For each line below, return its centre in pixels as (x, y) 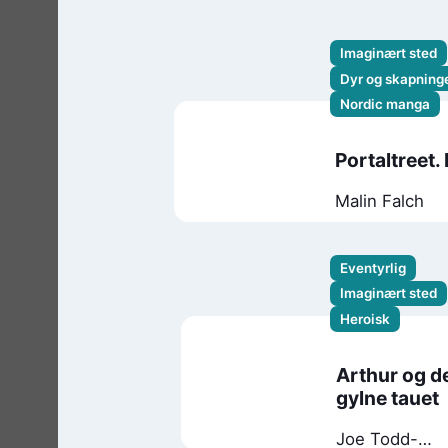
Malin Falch (380, 201)
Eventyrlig (373, 268)
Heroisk (365, 318)
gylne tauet (388, 398)
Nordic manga (384, 103)
